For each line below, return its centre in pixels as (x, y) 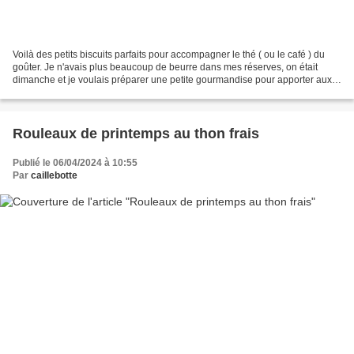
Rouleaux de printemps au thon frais (136, 133)
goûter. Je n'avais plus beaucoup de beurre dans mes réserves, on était (165, 67)
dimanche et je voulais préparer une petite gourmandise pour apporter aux (172, 79)
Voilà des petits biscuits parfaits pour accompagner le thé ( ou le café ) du (169, 54)
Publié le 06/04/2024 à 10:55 (75, 162)
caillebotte (54, 175)
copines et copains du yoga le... (80, 92)
